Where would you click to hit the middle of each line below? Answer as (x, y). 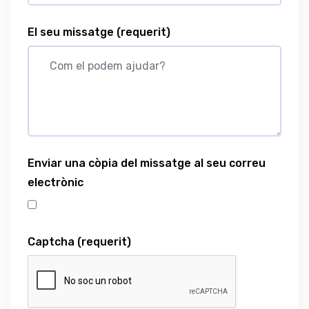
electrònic (56, 182)
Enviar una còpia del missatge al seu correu (147, 163)
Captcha (52, 241)
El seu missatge (72, 32)
